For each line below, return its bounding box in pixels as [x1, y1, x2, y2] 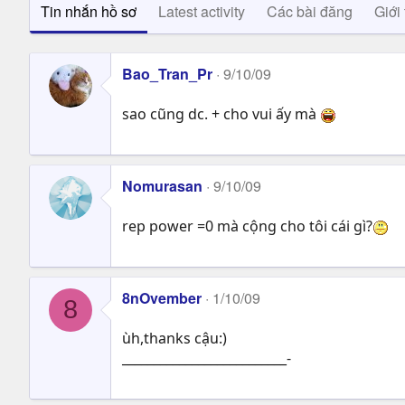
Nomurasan [122, 174, 202, 196]
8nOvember [122, 287, 202, 308]
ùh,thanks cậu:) [122, 327, 227, 348]
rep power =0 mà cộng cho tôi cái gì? [122, 215, 372, 236]
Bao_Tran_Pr [122, 62, 212, 84]
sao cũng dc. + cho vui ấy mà [122, 103, 320, 124]
